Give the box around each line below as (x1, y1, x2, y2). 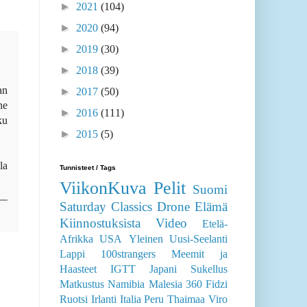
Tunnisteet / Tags (60, 164, 116, 172)
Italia (119, 293, 141, 306)
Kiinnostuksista (60, 216, 140, 231)
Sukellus (191, 263, 228, 275)
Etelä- (202, 218, 228, 230)
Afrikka (60, 233, 93, 245)
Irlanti (90, 293, 116, 306)
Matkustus (60, 278, 104, 291)
